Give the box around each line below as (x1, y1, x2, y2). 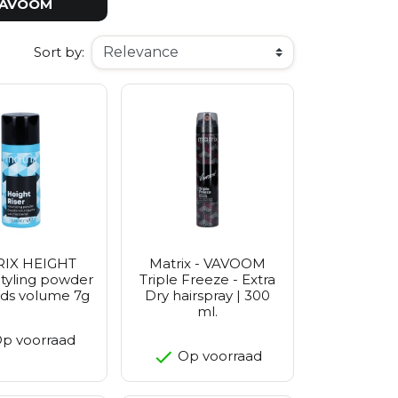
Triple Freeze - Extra (139, 270, 275, 288)
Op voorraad (174, 346, 262, 364)
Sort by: (34, 43, 84, 60)
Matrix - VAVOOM (149, 254, 266, 272)
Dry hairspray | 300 (145, 286, 270, 304)
